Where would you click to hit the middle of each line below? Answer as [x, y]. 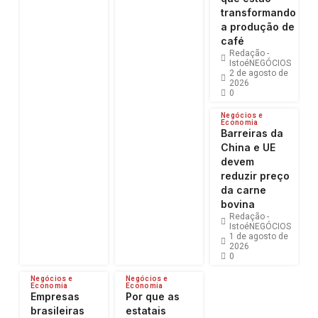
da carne [243, 190]
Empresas [55, 297]
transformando [258, 13]
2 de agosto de [259, 73]
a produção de [258, 27]
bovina [238, 204]
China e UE [248, 148]
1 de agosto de [259, 237]
